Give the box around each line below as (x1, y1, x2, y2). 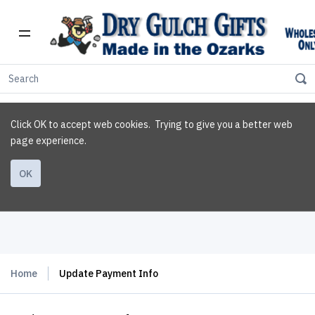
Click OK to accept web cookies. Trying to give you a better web (11, 118, 292, 131)
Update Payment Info (59, 267, 158, 280)
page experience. (11, 134, 86, 147)
